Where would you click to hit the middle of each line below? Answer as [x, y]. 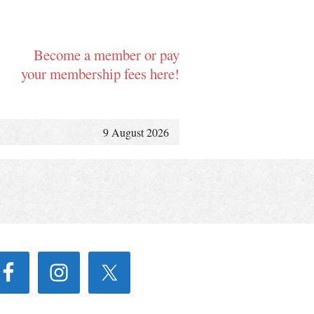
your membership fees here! [100, 74]
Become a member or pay [107, 55]
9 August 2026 [136, 132]
